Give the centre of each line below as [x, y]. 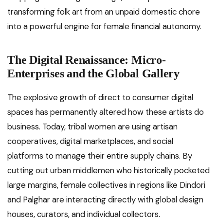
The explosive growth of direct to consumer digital [100, 98]
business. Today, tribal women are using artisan [92, 127]
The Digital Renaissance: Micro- [87, 60]
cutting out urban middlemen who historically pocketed [109, 171]
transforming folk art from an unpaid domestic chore [104, 12]
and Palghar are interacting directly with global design [105, 200]
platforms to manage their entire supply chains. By [100, 156]
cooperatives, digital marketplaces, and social [90, 141]
